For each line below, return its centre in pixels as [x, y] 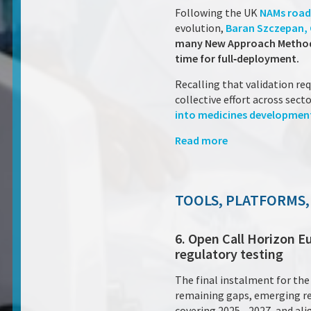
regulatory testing [229, 254]
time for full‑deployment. [237, 58]
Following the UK [217, 12]
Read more [201, 140]
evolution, [200, 28]
